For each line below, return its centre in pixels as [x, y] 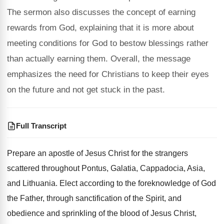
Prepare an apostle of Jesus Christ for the [80, 153]
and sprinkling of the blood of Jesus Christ [120, 213]
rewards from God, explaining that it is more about [100, 28]
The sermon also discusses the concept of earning [101, 12]
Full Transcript [41, 126]
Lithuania [39, 183]
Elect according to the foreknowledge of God [138, 183]
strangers [171, 153]
